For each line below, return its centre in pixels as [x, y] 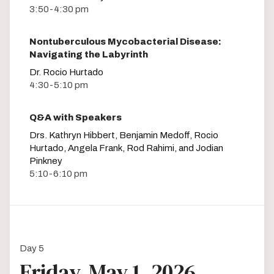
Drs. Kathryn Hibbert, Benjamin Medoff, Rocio [124, 135]
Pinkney [46, 161]
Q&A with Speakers [76, 118]
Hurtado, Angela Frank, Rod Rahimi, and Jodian [126, 148]
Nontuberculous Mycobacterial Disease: [125, 42]
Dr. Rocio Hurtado [66, 72]
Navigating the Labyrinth [89, 55]
